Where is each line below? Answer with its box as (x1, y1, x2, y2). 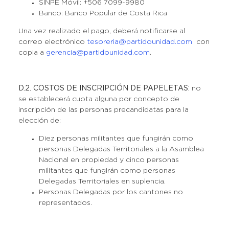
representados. (38, 200, 92, 206)
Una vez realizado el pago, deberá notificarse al (18, 28, 185, 34)
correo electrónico (18, 39, 87, 45)
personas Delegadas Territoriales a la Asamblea (38, 146, 204, 152)
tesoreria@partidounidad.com (86, 39, 192, 45)
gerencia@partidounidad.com (45, 50, 150, 56)
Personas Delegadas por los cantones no (38, 189, 183, 195)
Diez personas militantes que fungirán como (38, 135, 193, 142)
